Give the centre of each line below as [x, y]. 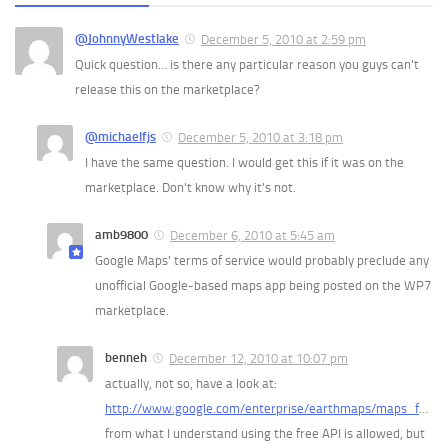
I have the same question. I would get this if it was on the [244, 163]
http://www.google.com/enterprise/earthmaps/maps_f [262, 408]
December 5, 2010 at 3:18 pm [260, 138]
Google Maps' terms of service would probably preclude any [262, 261]
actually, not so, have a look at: [191, 383]
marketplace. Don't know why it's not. [190, 188]
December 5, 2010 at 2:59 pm [283, 40]
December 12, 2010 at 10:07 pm [258, 358]
